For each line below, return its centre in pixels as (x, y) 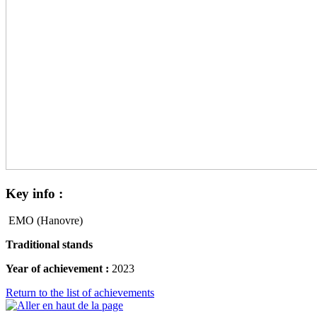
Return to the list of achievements (80, 293)
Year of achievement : (57, 269)
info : (46, 193)
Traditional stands (49, 245)
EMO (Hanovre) (44, 221)
